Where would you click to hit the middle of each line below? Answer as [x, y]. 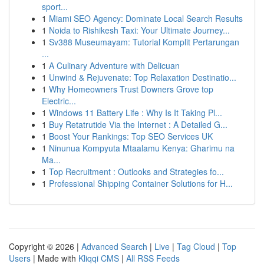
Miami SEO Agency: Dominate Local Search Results [146, 18]
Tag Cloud [196, 246]
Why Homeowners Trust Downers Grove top [131, 89]
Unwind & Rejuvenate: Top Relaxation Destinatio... [143, 77]
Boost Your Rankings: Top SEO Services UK [131, 136]
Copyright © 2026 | [45, 246]
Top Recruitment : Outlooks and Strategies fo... [136, 171]
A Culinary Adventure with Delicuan [114, 65]
